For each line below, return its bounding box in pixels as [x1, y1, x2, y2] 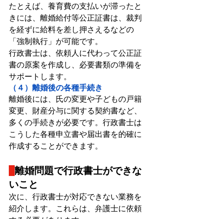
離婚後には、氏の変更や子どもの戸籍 [9, 95, 142, 104]
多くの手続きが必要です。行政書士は [9, 118, 142, 127]
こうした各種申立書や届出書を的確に [9, 130, 142, 139]
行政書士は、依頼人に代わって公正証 [9, 49, 142, 58]
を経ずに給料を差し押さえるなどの [9, 25, 134, 34]
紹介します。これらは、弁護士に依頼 [9, 204, 142, 213]
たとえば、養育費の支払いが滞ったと [9, 2, 142, 11]
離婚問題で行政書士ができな [15, 165, 142, 176]
